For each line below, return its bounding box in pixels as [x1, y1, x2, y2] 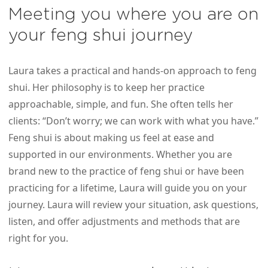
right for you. [8, 232, 68, 245]
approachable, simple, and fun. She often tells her [8, 98, 233, 111]
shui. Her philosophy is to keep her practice [8, 81, 205, 95]
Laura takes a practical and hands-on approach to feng [8, 64, 257, 78]
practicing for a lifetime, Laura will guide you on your [8, 181, 247, 195]
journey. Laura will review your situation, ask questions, [8, 198, 258, 212]
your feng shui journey [8, 26, 193, 45]
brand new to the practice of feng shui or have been [8, 165, 244, 178]
